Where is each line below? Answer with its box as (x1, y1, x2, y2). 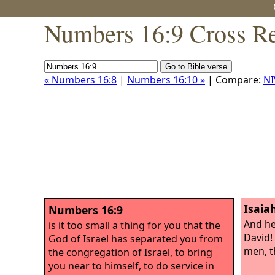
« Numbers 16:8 (44, 73, 117, 87)
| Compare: (205, 73, 263, 87)
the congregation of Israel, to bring (48, 245, 212, 259)
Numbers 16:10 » (127, 73, 205, 87)
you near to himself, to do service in (48, 258, 214, 273)
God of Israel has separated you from (48, 231, 223, 246)
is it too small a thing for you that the (48, 218, 220, 232)
